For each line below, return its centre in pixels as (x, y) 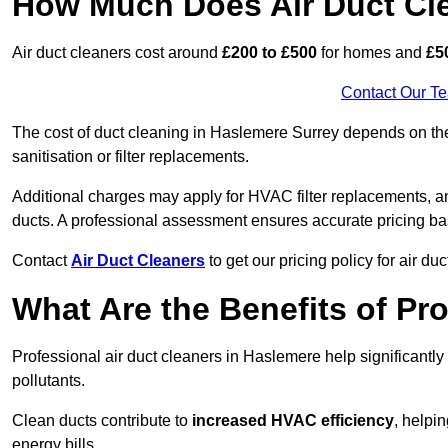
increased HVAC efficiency (293, 421)
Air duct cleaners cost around (117, 53)
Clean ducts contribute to (102, 421)
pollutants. (48, 381)
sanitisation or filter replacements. (130, 157)
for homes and (371, 53)
